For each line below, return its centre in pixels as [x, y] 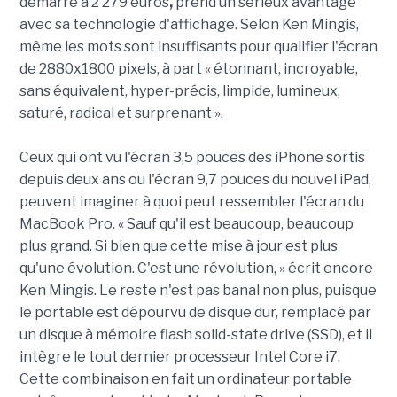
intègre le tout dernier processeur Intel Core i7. [179, 357]
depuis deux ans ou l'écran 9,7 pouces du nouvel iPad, [195, 180]
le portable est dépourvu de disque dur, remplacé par [195, 313]
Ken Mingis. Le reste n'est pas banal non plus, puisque [198, 291]
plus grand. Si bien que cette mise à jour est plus [178, 246]
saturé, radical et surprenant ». [121, 113]
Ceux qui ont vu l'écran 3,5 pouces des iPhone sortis [192, 158]
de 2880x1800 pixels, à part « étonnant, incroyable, [188, 69]
